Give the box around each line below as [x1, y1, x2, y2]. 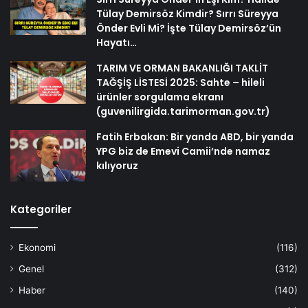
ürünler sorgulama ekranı [96, 89, 223, 104]
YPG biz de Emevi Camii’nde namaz [96, 144, 270, 158]
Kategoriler [10, 201, 71, 217]
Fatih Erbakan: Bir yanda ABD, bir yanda [96, 129, 294, 144]
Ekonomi [19, 241, 56, 253]
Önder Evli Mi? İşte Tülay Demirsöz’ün [96, 21, 281, 35]
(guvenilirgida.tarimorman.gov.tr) [96, 104, 270, 118]
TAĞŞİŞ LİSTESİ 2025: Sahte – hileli [96, 75, 265, 89]
